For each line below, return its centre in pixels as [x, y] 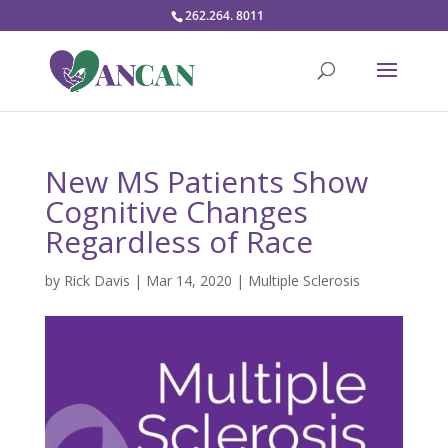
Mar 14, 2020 [188, 280]
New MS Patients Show [206, 181]
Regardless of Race [178, 241]
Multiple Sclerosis [303, 280]
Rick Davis [96, 280]
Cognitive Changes [176, 211]
